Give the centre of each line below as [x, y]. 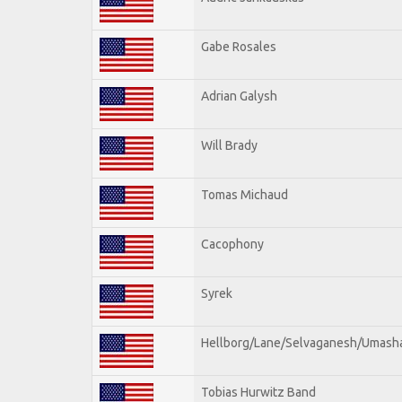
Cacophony [232, 244]
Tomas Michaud [245, 194]
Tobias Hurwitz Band [258, 392]
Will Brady [229, 145]
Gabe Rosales [239, 46]
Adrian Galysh [239, 96]
